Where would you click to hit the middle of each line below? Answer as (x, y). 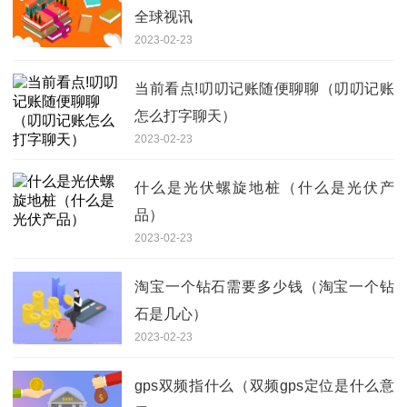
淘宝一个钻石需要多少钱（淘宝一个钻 (264, 286)
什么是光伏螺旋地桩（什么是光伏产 (264, 187)
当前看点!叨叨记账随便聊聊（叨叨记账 (264, 88)
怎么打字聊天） (185, 115)
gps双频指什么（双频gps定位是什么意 (264, 385)
